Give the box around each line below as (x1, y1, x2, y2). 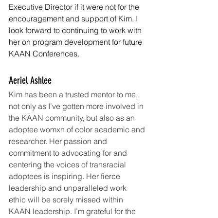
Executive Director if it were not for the (9, 2, 141, 12)
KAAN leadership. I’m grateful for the (9, 206, 138, 217)
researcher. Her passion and (9, 136, 109, 146)
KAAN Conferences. (9, 49, 79, 59)
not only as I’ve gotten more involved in (9, 101, 145, 111)
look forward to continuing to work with (9, 25, 144, 36)
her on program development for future (9, 37, 144, 47)
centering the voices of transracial (9, 160, 128, 170)
